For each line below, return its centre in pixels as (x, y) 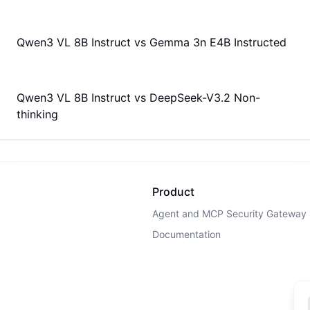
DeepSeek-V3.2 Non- (205, 98)
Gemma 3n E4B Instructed (218, 42)
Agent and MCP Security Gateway (229, 213)
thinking (37, 114)
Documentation (186, 234)
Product (173, 192)
